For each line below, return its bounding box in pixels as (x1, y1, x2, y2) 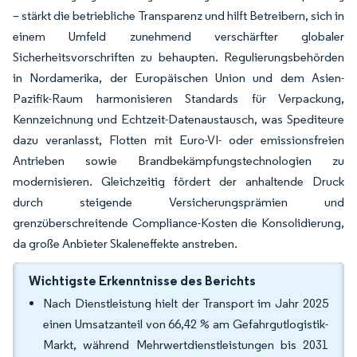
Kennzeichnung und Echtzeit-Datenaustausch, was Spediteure (13, 112, 344, 127)
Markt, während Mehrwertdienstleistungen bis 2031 (43, 337, 328, 352)
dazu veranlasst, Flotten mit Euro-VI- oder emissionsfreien (13, 132, 344, 147)
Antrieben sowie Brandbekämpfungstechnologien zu (13, 153, 344, 168)
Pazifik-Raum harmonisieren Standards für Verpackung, (13, 91, 344, 106)
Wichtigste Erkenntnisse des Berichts (29, 273, 256, 288)
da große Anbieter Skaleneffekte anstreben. (13, 236, 237, 251)
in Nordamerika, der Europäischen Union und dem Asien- (13, 70, 344, 85)
